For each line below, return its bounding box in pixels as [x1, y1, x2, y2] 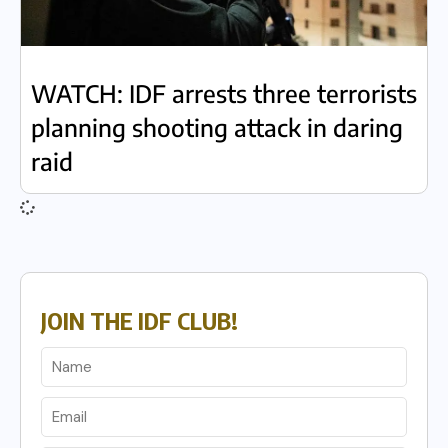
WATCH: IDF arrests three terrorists [31, 78, 417, 108]
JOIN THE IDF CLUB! [41, 305, 238, 335]
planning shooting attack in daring [31, 112, 403, 142]
